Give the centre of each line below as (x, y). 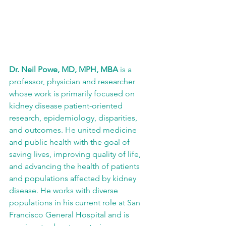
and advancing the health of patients (75, 166)
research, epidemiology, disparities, (74, 118)
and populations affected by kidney (74, 179)
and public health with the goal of (70, 142)
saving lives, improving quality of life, (76, 154)
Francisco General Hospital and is (70, 215)
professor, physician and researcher (73, 82)
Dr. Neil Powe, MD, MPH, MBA (64, 70)
